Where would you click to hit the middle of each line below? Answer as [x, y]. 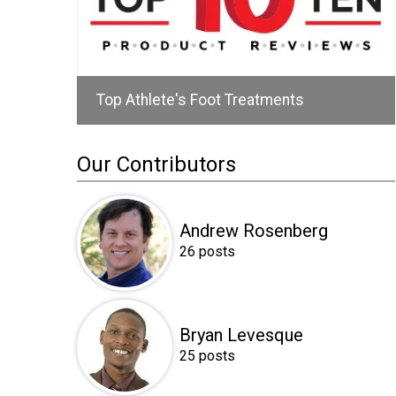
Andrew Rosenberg [254, 230]
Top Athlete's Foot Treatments [200, 99]
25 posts [207, 355]
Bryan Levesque [241, 335]
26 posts [207, 251]
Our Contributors [156, 164]
